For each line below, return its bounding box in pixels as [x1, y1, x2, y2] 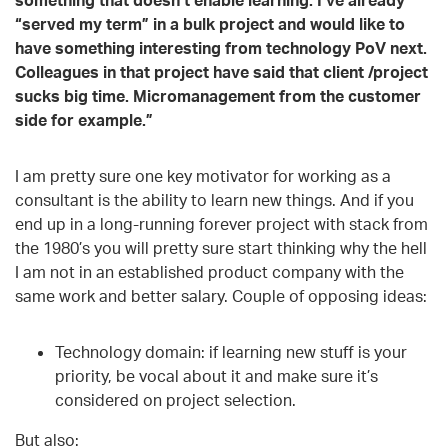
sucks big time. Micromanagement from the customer [15, 85, 421, 106]
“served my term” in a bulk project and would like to [15, 13, 405, 34]
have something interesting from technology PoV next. [15, 37, 427, 58]
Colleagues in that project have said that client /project [15, 61, 428, 82]
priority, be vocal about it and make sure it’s [55, 365, 378, 386]
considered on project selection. [55, 389, 296, 410]
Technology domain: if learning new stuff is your [55, 341, 407, 362]
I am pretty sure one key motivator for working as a [15, 165, 391, 186]
